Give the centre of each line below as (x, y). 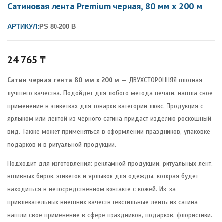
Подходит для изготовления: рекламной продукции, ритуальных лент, (110, 163)
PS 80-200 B (57, 26)
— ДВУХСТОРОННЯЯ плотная (161, 80)
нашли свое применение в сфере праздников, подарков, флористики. (110, 215)
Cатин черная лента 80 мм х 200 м (63, 80)
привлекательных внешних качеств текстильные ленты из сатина (103, 202)
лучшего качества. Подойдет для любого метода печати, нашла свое (110, 93)
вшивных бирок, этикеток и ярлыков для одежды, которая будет (103, 176)
